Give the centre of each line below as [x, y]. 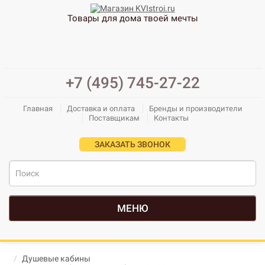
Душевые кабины [56, 258]
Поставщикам [114, 118]
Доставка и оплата [101, 109]
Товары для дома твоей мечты [132, 19]
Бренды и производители [195, 109]
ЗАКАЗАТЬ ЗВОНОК [132, 144]
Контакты [171, 118]
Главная [38, 109]
